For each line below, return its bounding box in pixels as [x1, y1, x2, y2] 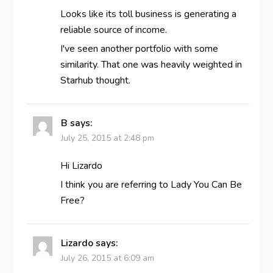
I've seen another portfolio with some [60, 41, 218, 55]
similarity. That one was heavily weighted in [60, 57, 242, 71]
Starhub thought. [60, 73, 130, 87]
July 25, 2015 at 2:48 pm [60, 132, 154, 144]
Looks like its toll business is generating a [60, 7, 236, 21]
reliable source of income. [60, 23, 167, 37]
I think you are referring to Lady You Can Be [60, 177, 242, 191]
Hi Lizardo [60, 158, 102, 172]
